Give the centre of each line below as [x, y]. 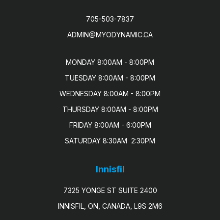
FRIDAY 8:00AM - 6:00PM [110, 125]
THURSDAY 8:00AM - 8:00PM [110, 109]
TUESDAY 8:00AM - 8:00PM [110, 78]
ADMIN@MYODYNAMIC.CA [110, 35]
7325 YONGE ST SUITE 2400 [110, 190]
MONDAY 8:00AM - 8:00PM [110, 62]
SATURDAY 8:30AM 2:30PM [110, 141]
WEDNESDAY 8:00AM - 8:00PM [110, 94]
